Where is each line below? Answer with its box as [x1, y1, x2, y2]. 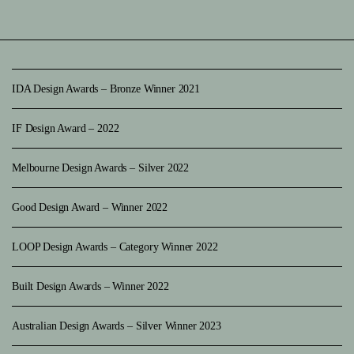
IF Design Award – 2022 [12, 122, 119, 134]
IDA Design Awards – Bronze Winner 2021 [12, 82, 200, 95]
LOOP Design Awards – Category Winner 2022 [12, 240, 218, 253]
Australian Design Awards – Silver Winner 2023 [12, 319, 221, 332]
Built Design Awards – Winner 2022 [12, 280, 169, 292]
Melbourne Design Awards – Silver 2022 [12, 161, 190, 174]
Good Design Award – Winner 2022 [12, 201, 168, 213]
